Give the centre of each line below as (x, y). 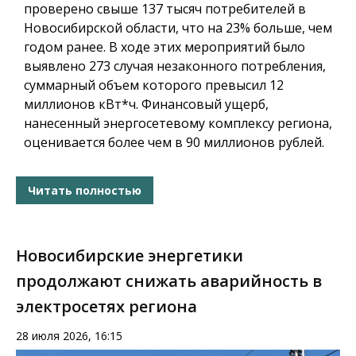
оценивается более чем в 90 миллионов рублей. (174, 143)
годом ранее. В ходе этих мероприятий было (164, 47)
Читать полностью (85, 190)
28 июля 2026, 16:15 (69, 336)
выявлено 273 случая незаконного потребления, (175, 66)
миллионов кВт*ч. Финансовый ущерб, (146, 104)
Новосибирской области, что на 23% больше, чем (178, 28)
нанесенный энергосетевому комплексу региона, (178, 124)
